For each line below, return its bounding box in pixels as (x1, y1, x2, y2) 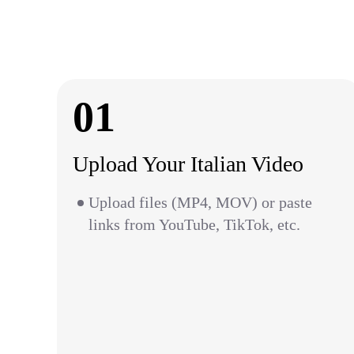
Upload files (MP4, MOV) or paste (88, 194, 312, 211)
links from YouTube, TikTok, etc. (88, 216, 300, 233)
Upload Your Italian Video (73, 152, 303, 176)
